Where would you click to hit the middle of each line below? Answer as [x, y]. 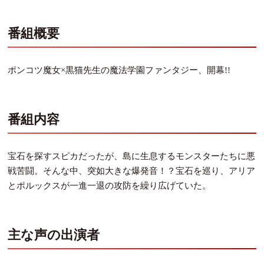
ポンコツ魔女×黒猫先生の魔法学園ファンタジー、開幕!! [119, 70]
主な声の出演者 [54, 235]
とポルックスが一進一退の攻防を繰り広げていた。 [110, 186]
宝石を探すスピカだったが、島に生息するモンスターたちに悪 [132, 156]
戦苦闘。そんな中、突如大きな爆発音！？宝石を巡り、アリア [132, 171]
